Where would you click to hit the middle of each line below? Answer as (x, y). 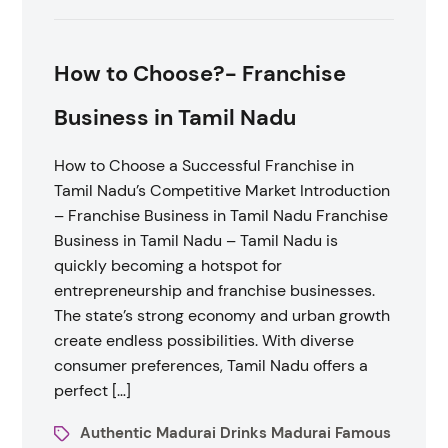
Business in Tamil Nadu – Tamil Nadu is (196, 240)
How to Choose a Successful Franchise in (204, 165)
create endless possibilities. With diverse (204, 340)
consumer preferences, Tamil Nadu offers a (211, 365)
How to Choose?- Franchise (200, 73)
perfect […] (93, 390)
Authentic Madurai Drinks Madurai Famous (236, 433)
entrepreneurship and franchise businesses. (215, 290)
